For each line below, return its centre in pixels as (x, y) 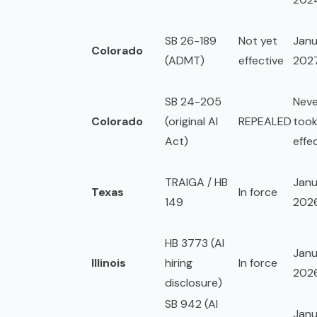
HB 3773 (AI (195, 243)
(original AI (191, 122)
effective (261, 61)
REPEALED (265, 122)
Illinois (109, 263)
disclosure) (194, 283)
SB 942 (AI (191, 304)
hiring (179, 263)
